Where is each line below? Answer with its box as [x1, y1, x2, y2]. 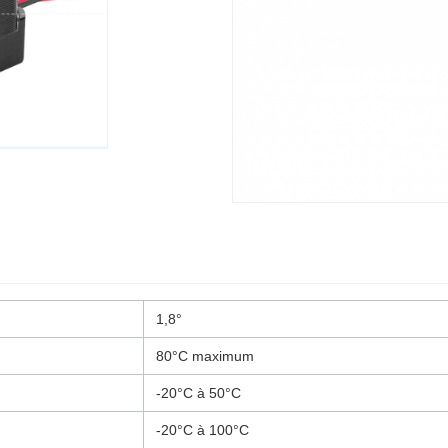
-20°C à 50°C [156, 384, 241, 401]
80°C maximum [156, 347, 254, 364]
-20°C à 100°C [156, 421, 249, 438]
